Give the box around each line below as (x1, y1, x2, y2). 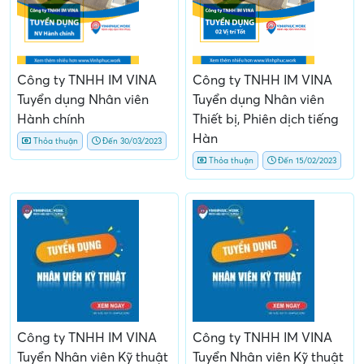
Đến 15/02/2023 (275, 155, 336, 165)
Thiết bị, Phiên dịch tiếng (193, 111, 339, 127)
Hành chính (17, 111, 84, 127)
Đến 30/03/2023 (100, 136, 162, 145)
